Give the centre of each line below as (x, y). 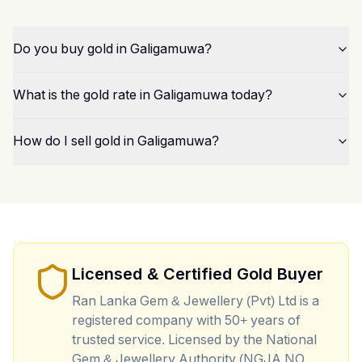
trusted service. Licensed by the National (194, 340)
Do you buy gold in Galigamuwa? (112, 49)
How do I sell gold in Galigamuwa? (116, 141)
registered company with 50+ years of (186, 320)
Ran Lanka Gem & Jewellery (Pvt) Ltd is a (196, 301)
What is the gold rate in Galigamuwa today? (143, 95)
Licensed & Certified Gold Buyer (198, 274)
